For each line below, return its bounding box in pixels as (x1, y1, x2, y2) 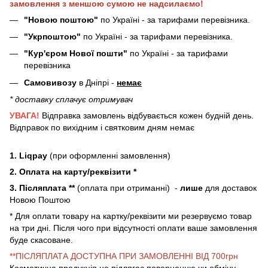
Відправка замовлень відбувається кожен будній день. (39, 111, 254, 121)
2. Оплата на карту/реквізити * (10, 167, 136, 177)
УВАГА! (10, 111, 39, 121)
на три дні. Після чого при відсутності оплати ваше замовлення (10, 223, 257, 233)
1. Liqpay (10, 151, 50, 161)
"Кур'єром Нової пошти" (24, 48, 127, 59)
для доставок (203, 183, 257, 193)
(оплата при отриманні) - (75, 183, 180, 193)
